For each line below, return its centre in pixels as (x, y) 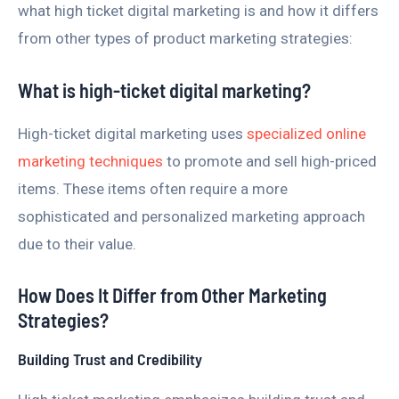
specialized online (306, 133)
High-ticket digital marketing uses (132, 133)
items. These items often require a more (153, 188)
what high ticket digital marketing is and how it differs (198, 11)
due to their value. (77, 244)
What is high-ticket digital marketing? (164, 90)
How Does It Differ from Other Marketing (172, 294)
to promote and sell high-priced (270, 161)
